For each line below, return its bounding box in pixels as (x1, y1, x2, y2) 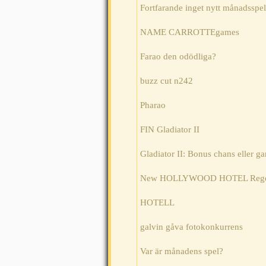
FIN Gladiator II (140, 125, 199, 135)
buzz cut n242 (140, 76, 193, 86)
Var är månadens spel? (140, 246, 223, 256)
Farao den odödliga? (140, 52, 216, 62)
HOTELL (140, 198, 175, 208)
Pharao (140, 100, 166, 110)
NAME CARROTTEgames (140, 27, 239, 37)
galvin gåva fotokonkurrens (140, 222, 243, 232)
